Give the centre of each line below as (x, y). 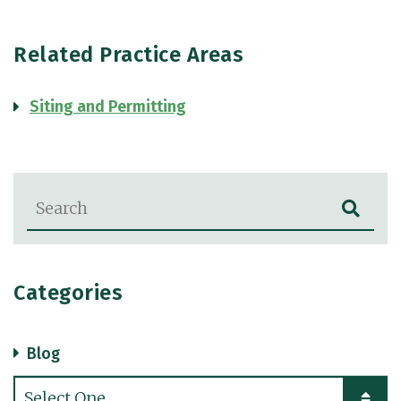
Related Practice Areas (128, 55)
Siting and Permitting (108, 107)
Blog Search (66, 196)
